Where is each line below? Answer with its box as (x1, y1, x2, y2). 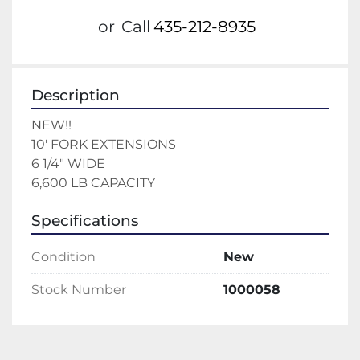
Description (31, 86, 120, 105)
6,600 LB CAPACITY (31, 175, 158, 191)
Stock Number (31, 282, 126, 298)
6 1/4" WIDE (31, 156, 108, 172)
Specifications (31, 211, 138, 231)
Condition (31, 249, 96, 265)
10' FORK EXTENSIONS (31, 137, 179, 153)
